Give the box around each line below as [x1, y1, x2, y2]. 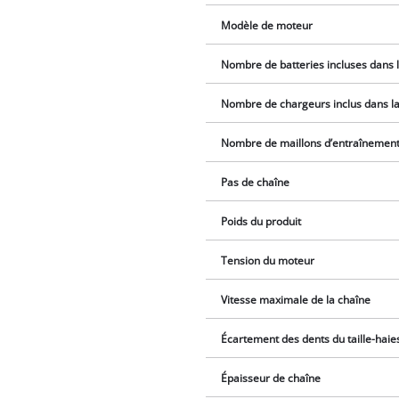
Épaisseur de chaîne [221, 370, 322, 385]
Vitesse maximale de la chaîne [221, 292, 371, 306]
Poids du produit [221, 214, 302, 228]
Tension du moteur [221, 253, 315, 267]
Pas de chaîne [221, 175, 290, 189]
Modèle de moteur [221, 18, 313, 32]
